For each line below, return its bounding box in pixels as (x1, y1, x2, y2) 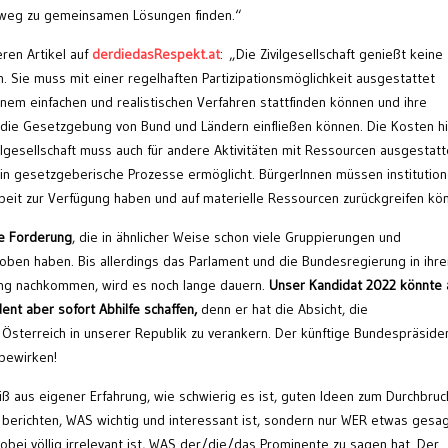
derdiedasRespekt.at (92, 44, 220, 63)
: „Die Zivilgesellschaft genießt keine (220, 44, 443, 63)
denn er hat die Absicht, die (197, 299, 368, 318)
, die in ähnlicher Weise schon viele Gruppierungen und (72, 227, 401, 246)
